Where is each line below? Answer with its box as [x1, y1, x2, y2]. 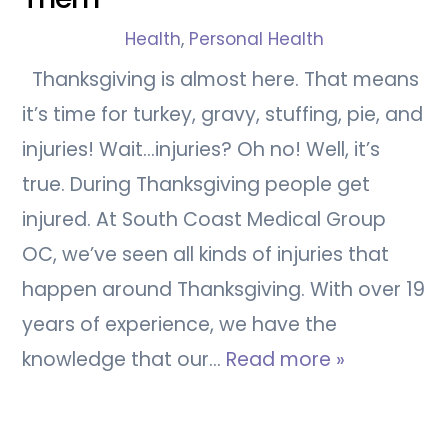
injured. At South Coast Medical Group [22, 205, 387, 233]
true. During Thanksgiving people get [22, 170, 371, 198]
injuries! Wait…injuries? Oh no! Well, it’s [22, 135, 381, 163]
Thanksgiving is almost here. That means [22, 65, 420, 93]
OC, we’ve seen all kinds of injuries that [22, 240, 390, 268]
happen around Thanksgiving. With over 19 [22, 275, 426, 303]
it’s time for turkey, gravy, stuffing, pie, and [22, 100, 424, 128]
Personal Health [188, 27, 324, 52]
